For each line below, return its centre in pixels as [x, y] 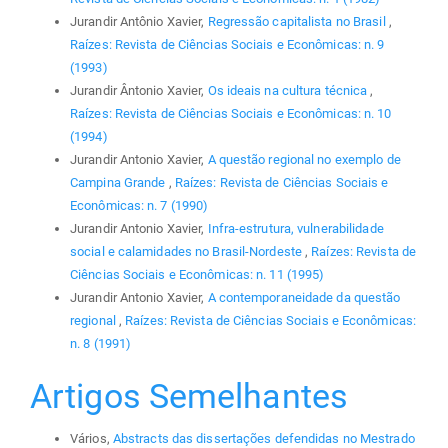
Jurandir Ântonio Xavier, [139, 91]
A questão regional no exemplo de [304, 160]
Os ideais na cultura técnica [289, 91]
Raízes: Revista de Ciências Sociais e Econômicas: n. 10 [231, 114]
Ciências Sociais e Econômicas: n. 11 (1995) [197, 275]
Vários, [91, 438]
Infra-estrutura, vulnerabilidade [295, 229]
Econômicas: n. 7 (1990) [139, 206]
